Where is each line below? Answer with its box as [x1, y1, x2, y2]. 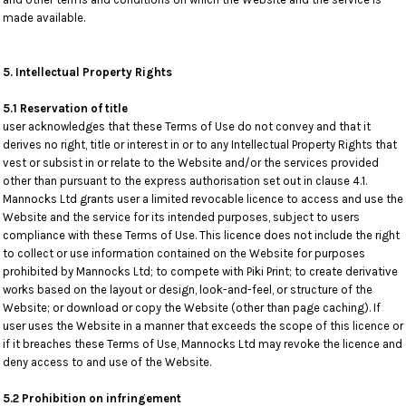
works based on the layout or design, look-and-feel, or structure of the [3, 283, 372, 296]
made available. [3, 11, 85, 24]
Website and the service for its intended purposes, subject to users [3, 210, 360, 224]
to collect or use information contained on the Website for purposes [3, 246, 365, 260]
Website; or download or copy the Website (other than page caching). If [3, 301, 381, 314]
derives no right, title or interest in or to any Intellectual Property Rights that [3, 138, 397, 151]
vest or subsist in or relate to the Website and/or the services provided [3, 156, 379, 169]
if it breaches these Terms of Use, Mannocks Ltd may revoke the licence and [3, 337, 402, 351]
